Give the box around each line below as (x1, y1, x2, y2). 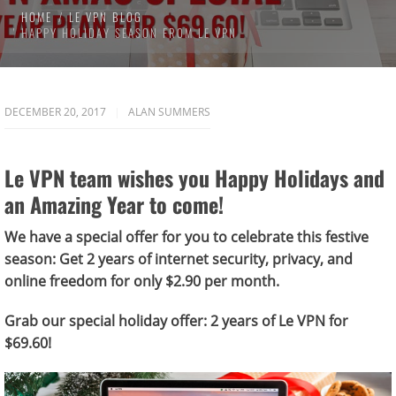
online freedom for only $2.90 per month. (4, 271, 279, 291)
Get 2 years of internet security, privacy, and (59, 249, 353, 269)
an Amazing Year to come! (4, 188, 224, 220)
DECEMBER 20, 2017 (4, 104, 109, 119)
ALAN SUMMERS (128, 104, 210, 119)
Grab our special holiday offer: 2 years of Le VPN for (4, 311, 348, 331)
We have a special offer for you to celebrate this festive (4, 227, 369, 247)
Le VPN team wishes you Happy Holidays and (4, 162, 385, 194)
